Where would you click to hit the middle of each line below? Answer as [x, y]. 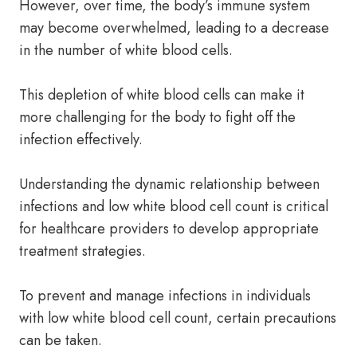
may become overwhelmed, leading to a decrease [174, 28]
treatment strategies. [82, 251]
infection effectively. [81, 139]
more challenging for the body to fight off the [157, 117]
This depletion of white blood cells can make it [162, 95]
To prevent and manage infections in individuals [165, 296]
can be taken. [61, 340]
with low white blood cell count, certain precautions [178, 318]
